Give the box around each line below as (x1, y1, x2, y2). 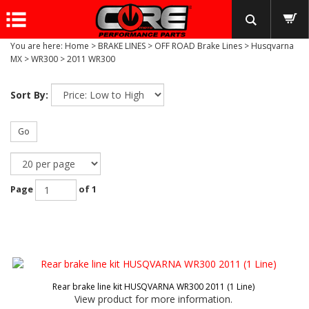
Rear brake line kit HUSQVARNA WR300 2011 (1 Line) (52, 281, 255, 292)
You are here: (10, 40, 63, 52)
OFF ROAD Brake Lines (154, 40, 242, 52)
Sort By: (10, 88, 48, 101)
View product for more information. (74, 292, 232, 306)
